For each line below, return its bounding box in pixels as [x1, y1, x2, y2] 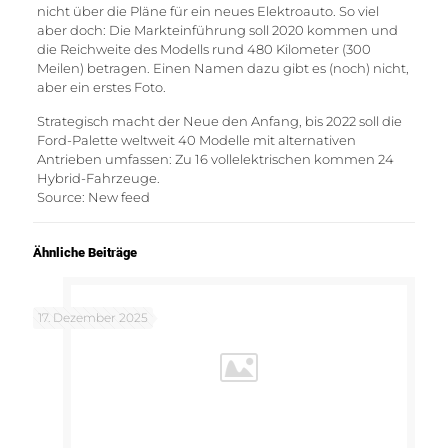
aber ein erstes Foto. [36, 79, 166, 95]
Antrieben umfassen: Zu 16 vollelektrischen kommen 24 [36, 151, 394, 167]
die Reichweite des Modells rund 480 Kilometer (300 [36, 41, 371, 57]
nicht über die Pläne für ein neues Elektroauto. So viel [36, 3, 379, 19]
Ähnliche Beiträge [33, 245, 137, 260]
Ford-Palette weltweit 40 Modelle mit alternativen [36, 132, 356, 148]
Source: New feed [36, 189, 150, 205]
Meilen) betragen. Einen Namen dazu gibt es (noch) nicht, [36, 60, 409, 76]
